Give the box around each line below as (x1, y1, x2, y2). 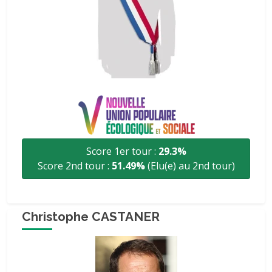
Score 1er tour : (86, 144, 158, 158)
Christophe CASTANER (22, 209, 160, 224)
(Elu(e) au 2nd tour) (144, 159, 235, 172)
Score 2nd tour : (37, 159, 112, 172)
